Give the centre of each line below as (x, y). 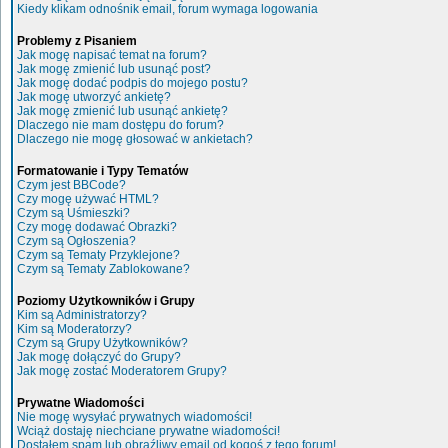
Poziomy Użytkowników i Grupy (106, 301)
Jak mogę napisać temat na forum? (112, 55)
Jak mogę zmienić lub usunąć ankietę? (122, 111)
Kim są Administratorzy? (82, 315)
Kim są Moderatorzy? (74, 329)
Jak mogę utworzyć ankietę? (94, 97)
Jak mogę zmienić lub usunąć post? (114, 69)
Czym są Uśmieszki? (73, 213)
